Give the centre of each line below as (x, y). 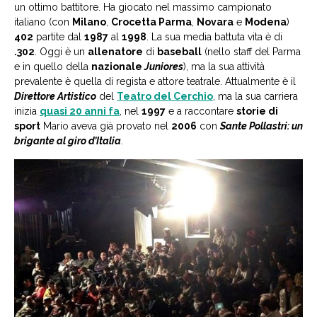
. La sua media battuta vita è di (214, 37)
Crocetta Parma (151, 22)
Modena (266, 22)
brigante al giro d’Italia (68, 141)
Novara (215, 22)
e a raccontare (201, 111)
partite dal (59, 37)
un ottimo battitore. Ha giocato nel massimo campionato (143, 7)
